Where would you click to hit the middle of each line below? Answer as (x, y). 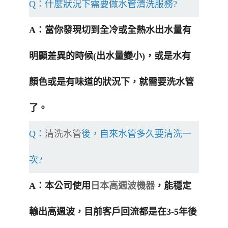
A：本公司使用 (60, 186)
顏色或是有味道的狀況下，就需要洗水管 (111, 82)
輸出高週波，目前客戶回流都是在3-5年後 (113, 212)
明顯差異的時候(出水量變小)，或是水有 (110, 56)
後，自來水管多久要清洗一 (136, 134)
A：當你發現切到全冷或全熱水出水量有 (110, 30)
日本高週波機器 (123, 186)
